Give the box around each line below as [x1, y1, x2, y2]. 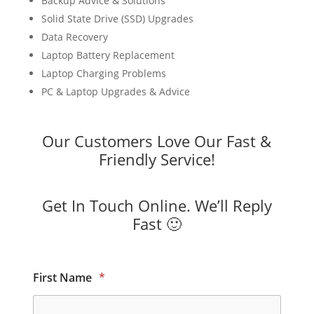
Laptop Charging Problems [41, 67, 166, 81]
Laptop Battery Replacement [41, 48, 175, 62]
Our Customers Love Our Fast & [42, 130, 272, 152]
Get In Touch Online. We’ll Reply [41, 195, 272, 217]
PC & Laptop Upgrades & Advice [41, 85, 190, 99]
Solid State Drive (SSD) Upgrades [41, 12, 193, 26]
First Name [32, 270, 95, 286]
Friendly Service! [98, 149, 215, 170]
